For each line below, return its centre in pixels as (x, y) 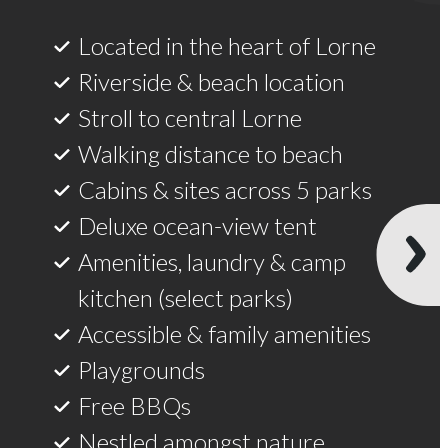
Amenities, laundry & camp (212, 261)
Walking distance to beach (211, 153)
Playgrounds (142, 369)
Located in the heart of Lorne (227, 45)
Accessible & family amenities (225, 333)
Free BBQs (135, 405)
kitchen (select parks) (186, 297)
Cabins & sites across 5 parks (225, 189)
